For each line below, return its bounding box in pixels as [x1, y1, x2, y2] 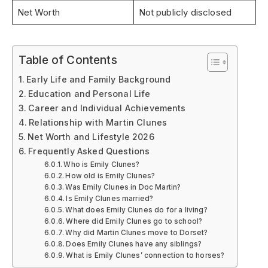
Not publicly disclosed [138, 6, 232, 18]
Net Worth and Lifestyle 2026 [28, 131, 154, 142]
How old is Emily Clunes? [65, 171, 156, 180]
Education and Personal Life [28, 88, 151, 99]
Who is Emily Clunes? [63, 160, 140, 169]
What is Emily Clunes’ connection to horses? [66, 251, 225, 260]
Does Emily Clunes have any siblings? [66, 239, 202, 248]
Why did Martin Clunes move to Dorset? [65, 228, 208, 237]
